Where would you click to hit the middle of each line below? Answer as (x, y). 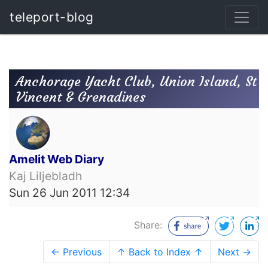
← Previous (76, 252)
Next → (234, 252)
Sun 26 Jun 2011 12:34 (69, 193)
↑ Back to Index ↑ (160, 252)
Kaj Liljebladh (45, 176)
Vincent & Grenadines (81, 97)
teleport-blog (52, 17)
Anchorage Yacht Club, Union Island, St (136, 81)
